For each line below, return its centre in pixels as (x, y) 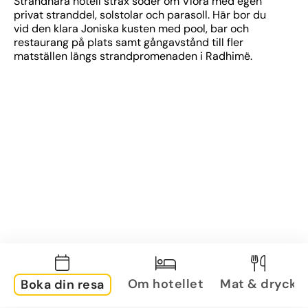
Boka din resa (63, 285)
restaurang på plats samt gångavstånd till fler (129, 42)
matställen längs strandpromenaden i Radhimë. (133, 56)
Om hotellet (165, 284)
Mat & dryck (258, 284)
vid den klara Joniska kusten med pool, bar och (131, 29)
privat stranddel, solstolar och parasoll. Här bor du (140, 15)
